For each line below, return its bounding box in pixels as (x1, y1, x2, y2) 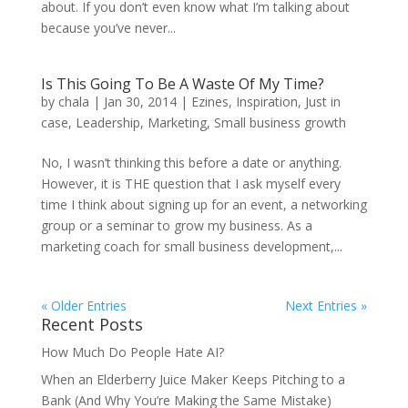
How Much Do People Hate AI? (40, 343, 224, 362)
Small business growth (213, 114, 346, 132)
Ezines (190, 93, 229, 111)
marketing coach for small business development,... (40, 238, 342, 256)
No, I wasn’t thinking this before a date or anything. (40, 154, 342, 172)
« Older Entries (40, 297, 127, 315)
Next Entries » (285, 297, 368, 315)
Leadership (75, 114, 140, 132)
